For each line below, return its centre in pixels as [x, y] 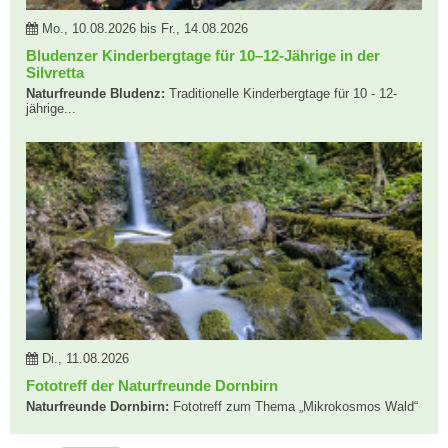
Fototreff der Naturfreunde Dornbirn [152, 385]
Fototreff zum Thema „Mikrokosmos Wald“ [293, 406]
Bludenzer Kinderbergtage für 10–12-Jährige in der [203, 55]
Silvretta [55, 72]
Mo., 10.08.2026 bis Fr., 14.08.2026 [143, 28]
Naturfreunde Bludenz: [95, 93]
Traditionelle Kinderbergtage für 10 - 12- [281, 93]
